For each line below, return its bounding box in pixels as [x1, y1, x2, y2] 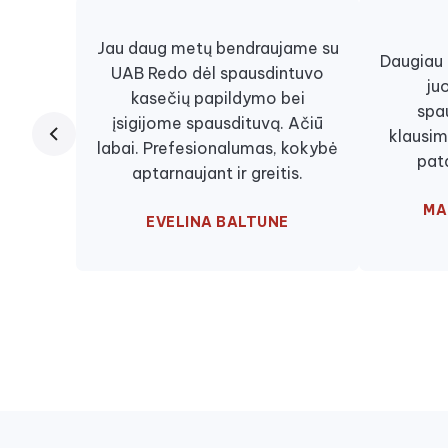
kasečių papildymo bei [130, 88, 305, 109]
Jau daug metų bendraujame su [96, 38, 339, 59]
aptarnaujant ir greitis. [132, 163, 303, 184]
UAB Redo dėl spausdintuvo [111, 63, 324, 84]
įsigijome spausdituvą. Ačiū [112, 113, 323, 134]
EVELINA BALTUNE [146, 213, 289, 232]
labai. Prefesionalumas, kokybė [97, 138, 338, 159]
